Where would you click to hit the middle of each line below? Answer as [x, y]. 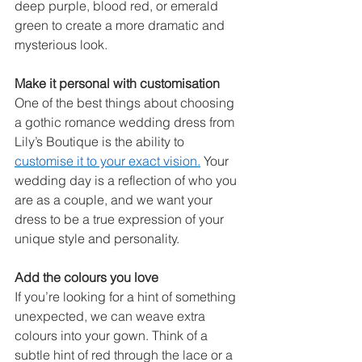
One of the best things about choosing [126, 102]
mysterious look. [63, 44]
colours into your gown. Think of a [113, 335]
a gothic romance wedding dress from [126, 122]
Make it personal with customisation [119, 83]
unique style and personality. [99, 238]
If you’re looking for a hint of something [127, 296]
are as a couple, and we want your [115, 199]
